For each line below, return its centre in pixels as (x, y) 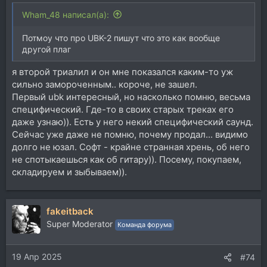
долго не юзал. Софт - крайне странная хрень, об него (131, 147)
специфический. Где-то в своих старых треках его (123, 109)
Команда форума (145, 225)
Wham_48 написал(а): (66, 14)
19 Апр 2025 (37, 256)
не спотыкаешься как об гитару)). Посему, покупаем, (127, 159)
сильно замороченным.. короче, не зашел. (105, 84)
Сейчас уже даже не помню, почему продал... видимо (130, 134)
